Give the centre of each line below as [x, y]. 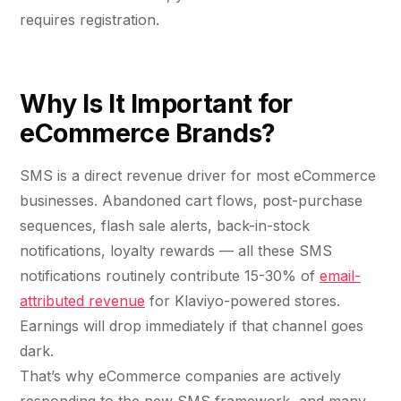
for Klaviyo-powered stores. [243, 301]
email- [340, 276]
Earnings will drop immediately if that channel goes [192, 326]
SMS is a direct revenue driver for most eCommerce [198, 176]
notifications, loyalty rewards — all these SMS [176, 251]
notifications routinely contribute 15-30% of [170, 276]
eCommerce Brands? [148, 133]
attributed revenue [82, 301]
